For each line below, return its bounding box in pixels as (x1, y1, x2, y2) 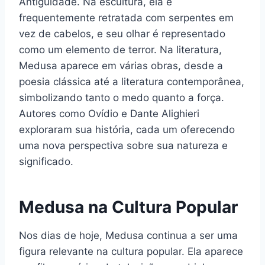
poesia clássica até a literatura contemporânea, (19, 75, 244, 88)
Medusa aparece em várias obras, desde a (19, 59, 223, 72)
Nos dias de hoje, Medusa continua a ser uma (19, 229, 238, 241)
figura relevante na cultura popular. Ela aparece (19, 245, 243, 257)
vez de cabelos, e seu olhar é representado (19, 27, 225, 40)
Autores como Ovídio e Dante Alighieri (19, 107, 199, 119)
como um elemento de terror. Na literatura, (19, 43, 222, 56)
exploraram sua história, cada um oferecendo (19, 123, 235, 135)
